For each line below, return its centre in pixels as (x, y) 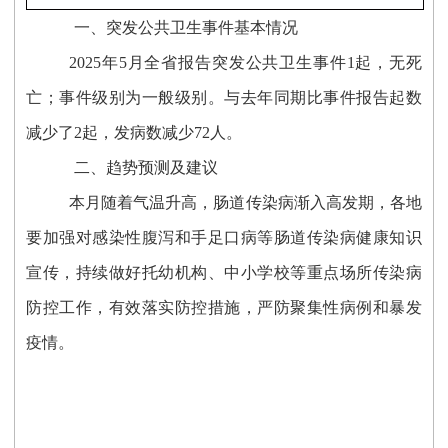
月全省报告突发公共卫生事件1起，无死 (274, 63)
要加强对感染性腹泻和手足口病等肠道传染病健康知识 (224, 238)
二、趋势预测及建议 (146, 168)
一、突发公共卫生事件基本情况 (186, 28)
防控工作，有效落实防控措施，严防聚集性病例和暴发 (224, 308)
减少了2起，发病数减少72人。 (134, 133)
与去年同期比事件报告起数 (323, 98)
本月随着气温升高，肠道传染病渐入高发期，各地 (245, 203)
